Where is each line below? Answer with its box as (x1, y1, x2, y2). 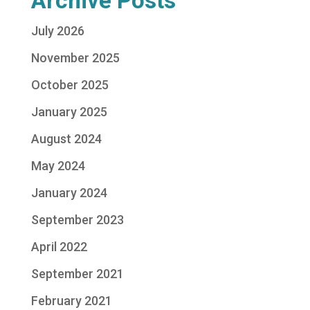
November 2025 (30, 51, 120, 65)
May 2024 (30, 158, 85, 173)
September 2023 (30, 212, 124, 227)
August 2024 (30, 131, 102, 146)
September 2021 (30, 266, 124, 281)
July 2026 (30, 24, 84, 38)
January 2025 (30, 104, 107, 119)
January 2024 (30, 185, 107, 200)
